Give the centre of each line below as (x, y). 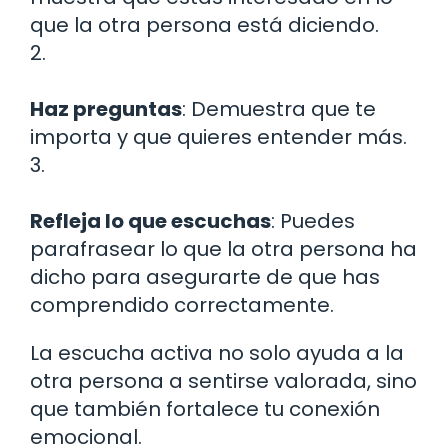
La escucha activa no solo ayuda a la (217, 353)
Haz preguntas (106, 109)
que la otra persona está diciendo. (204, 25)
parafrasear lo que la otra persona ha (223, 249)
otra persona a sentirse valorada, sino (223, 381)
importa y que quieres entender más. (218, 137)
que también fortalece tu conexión (205, 409)
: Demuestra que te (279, 109)
